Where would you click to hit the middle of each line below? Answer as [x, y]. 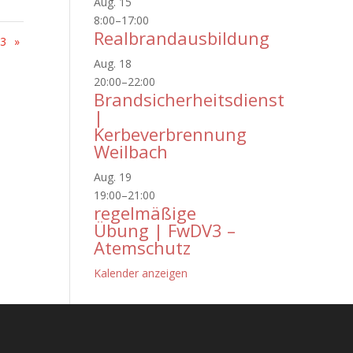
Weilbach [131, 151]
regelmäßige [145, 213]
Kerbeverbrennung [171, 134]
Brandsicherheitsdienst [190, 99]
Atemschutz [143, 247]
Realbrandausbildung [182, 38]
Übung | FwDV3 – [165, 230]
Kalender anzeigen [141, 273]
